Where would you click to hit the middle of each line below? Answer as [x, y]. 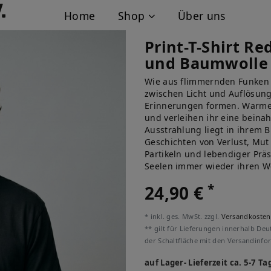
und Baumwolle [206, 63]
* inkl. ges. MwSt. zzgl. [183, 216]
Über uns [202, 16]
